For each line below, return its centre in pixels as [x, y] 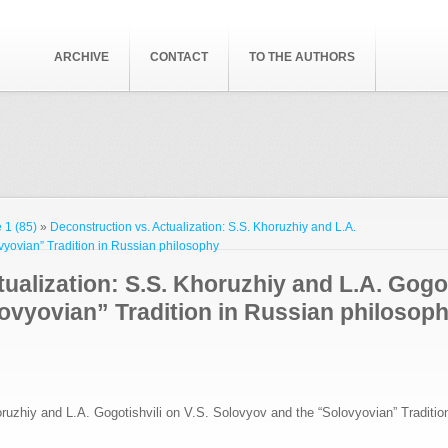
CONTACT [179, 57]
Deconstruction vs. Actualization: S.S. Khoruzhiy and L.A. [203, 226]
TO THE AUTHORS [302, 57]
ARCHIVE [81, 57]
